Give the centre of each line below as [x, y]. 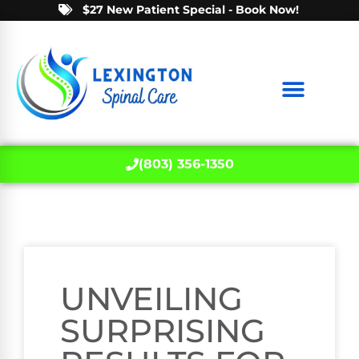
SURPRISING [163, 331]
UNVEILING [151, 299]
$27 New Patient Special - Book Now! [191, 10]
